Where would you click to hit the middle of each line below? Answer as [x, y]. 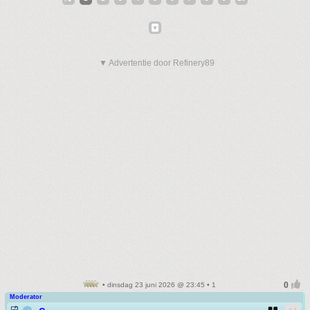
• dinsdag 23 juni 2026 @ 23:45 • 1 [158, 285]
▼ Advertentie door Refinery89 [157, 63]
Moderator [26, 297]
